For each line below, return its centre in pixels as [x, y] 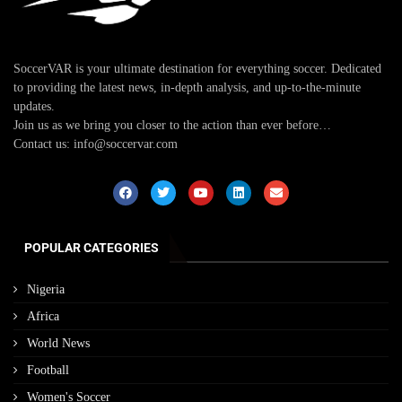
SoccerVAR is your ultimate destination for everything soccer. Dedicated [197, 68]
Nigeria [46, 289]
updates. [34, 106]
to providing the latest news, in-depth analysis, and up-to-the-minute [187, 87]
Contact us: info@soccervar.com [96, 144]
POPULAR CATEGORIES [92, 247]
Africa [43, 316]
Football [48, 370]
